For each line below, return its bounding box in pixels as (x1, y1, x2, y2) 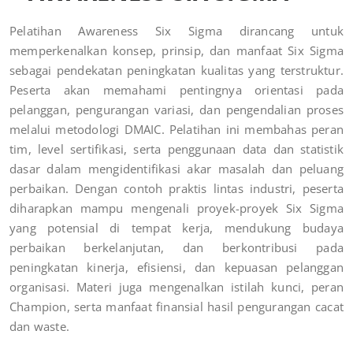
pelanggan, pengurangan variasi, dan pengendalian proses (9, 102, 344, 118)
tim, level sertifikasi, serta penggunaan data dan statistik (9, 141, 344, 158)
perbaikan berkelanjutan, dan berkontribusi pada (9, 240, 344, 256)
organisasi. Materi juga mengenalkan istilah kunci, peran (9, 279, 344, 295)
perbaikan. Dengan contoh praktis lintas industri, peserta (9, 180, 344, 197)
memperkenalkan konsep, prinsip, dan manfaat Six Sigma (9, 43, 344, 59)
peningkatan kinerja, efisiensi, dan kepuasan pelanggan (9, 259, 344, 276)
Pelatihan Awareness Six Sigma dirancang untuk (9, 23, 344, 39)
